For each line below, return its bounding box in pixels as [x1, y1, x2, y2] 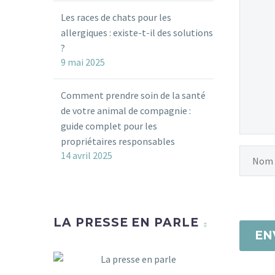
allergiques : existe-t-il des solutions [61, 26, 213, 39]
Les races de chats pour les [61, 11, 171, 23]
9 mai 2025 [61, 56, 105, 68]
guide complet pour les [61, 120, 157, 132]
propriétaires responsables [61, 135, 175, 147]
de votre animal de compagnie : [61, 104, 191, 117]
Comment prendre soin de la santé [61, 89, 206, 101]
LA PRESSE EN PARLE [53, 215, 199, 230]
